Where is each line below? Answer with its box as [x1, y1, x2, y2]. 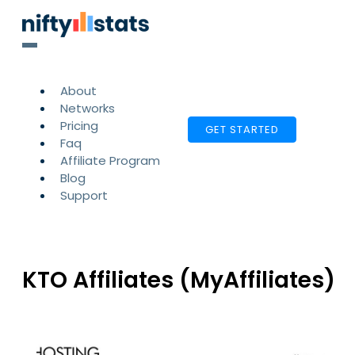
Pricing [60, 117, 98, 134]
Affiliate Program [60, 152, 160, 169]
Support [60, 187, 108, 204]
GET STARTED [205, 122, 279, 137]
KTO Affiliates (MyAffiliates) [22, 265, 335, 296]
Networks [60, 100, 115, 116]
